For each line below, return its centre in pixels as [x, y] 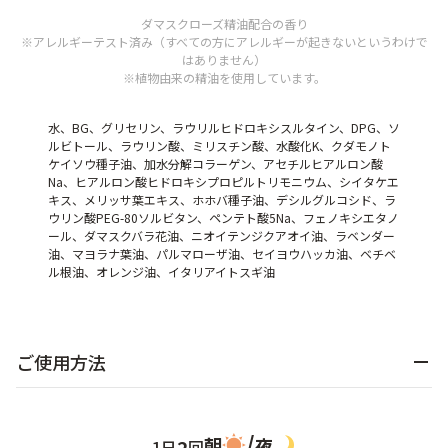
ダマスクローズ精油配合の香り [224, 24]
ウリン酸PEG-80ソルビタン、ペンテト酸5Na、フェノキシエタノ [223, 218]
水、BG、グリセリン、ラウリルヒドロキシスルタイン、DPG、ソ [224, 128]
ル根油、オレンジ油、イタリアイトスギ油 [161, 272]
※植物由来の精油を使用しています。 [224, 78]
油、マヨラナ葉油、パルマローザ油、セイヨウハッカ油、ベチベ [222, 254]
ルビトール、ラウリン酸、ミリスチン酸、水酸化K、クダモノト [219, 146]
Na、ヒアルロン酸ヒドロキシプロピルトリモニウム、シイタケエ [223, 182]
